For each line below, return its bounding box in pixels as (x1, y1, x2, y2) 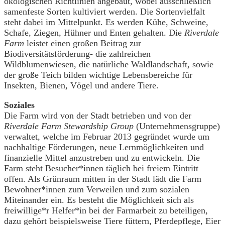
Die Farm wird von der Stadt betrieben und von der (4, 110, 191, 121)
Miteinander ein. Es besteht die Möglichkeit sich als (4, 194, 194, 205)
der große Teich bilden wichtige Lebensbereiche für (4, 69, 192, 80)
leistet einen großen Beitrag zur (27, 38, 141, 48)
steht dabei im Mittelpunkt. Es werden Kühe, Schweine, (4, 17, 208, 27)
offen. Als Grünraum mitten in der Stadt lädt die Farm (4, 173, 201, 184)
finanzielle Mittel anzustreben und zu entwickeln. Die (4, 152, 200, 163)
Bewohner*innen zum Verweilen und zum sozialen (4, 184, 189, 194)
